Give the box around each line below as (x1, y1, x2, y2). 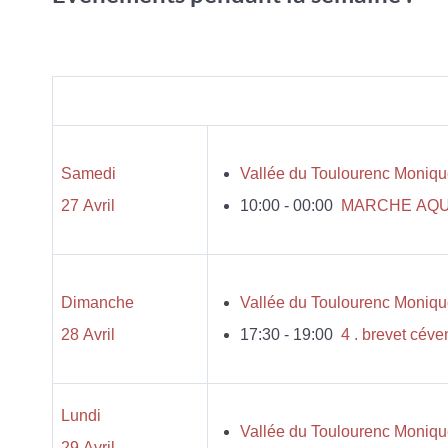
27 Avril (61, 197, 115, 214)
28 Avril (61, 326, 115, 343)
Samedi (61, 165, 116, 182)
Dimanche (61, 294, 134, 311)
